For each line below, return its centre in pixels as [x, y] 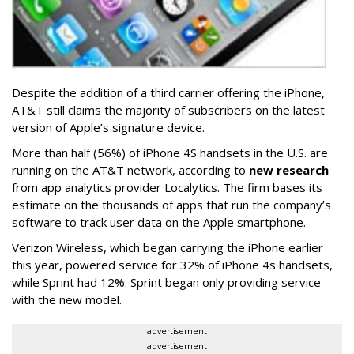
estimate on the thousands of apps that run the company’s [171, 204]
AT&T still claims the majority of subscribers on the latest [168, 109]
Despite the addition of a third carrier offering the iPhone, [168, 92]
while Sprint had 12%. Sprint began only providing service [166, 282]
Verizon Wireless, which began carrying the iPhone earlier [168, 247]
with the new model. [67, 299]
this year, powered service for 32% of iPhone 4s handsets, [172, 264]
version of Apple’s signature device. [108, 127]
